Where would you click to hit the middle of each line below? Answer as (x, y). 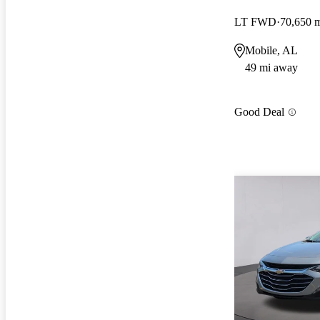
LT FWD (255, 21)
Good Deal (259, 112)
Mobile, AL (271, 50)
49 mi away (271, 67)
